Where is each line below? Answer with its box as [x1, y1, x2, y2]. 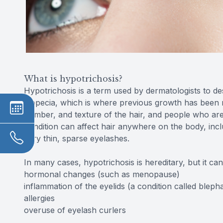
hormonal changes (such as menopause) [24, 169, 180, 180]
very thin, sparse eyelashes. [24, 133, 132, 144]
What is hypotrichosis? [24, 74, 122, 84]
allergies [24, 193, 55, 204]
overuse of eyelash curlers [24, 205, 128, 216]
